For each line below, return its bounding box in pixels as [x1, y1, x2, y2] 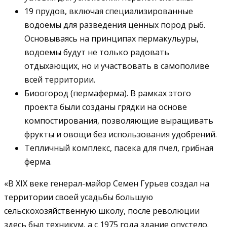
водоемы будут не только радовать [24, 46, 169, 58]
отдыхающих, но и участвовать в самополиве [24, 60, 209, 71]
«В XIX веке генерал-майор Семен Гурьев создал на [4, 177, 209, 189]
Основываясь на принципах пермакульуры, [24, 32, 199, 44]
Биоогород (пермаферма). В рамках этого [24, 87, 191, 99]
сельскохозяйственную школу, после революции [4, 205, 200, 216]
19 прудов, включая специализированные [24, 5, 193, 17]
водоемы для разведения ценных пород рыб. [24, 19, 205, 30]
